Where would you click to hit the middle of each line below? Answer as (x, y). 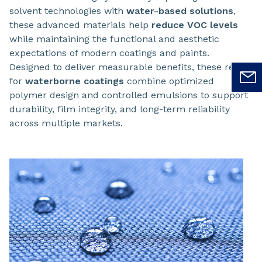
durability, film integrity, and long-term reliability (120, 109)
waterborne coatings (75, 81)
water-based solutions (180, 11)
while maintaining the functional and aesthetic (114, 39)
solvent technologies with (68, 11)
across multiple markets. (66, 123)
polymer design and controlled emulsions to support (129, 95)
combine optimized (169, 81)
